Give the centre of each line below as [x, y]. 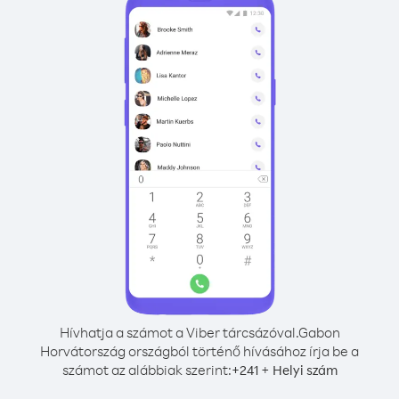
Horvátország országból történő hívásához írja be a [199, 351]
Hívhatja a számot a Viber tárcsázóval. [179, 332]
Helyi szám [305, 370]
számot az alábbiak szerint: [147, 370]
